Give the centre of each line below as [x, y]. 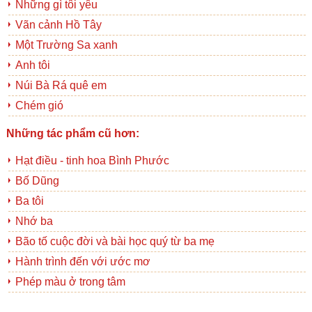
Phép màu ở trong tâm [70, 282]
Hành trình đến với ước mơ [83, 262]
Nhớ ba [34, 221]
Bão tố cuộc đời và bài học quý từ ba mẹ [115, 242]
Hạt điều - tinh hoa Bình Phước [92, 161]
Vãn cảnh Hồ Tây [58, 25]
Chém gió [39, 106]
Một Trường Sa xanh [66, 45]
